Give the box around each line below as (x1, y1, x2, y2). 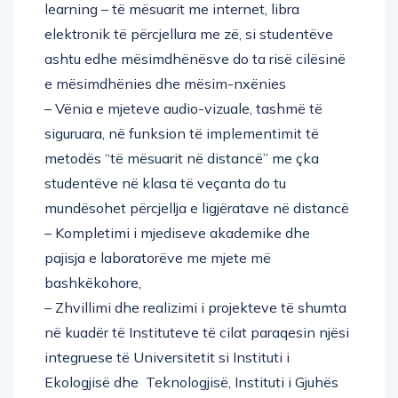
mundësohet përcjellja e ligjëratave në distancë (44, 198, 349, 217)
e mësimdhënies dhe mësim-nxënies (44, 74, 286, 92)
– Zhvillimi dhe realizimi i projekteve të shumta (44, 298, 346, 316)
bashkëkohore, (44, 273, 141, 291)
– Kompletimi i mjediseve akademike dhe (44, 223, 310, 242)
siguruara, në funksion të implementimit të (44, 123, 319, 142)
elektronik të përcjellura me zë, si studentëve (44, 24, 333, 43)
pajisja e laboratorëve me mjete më (44, 248, 271, 267)
